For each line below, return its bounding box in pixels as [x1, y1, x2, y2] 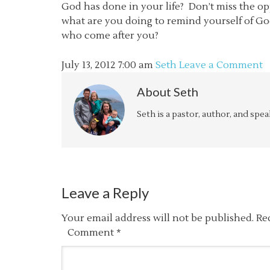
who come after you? [61, 30, 159, 42]
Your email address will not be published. [61, 212, 254, 224]
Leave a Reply [61, 184, 149, 201]
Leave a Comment [179, 59, 263, 71]
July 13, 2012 [61, 59, 116, 71]
